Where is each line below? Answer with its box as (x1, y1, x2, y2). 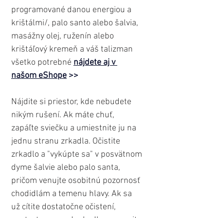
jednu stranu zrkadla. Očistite (11, 136, 122, 147)
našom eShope (11, 71, 67, 81)
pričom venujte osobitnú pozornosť (11, 176, 142, 186)
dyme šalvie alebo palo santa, (11, 163, 122, 173)
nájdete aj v (73, 57, 117, 68)
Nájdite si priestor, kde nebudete (11, 97, 133, 108)
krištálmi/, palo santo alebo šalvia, (11, 18, 140, 29)
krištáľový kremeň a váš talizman (11, 44, 135, 55)
